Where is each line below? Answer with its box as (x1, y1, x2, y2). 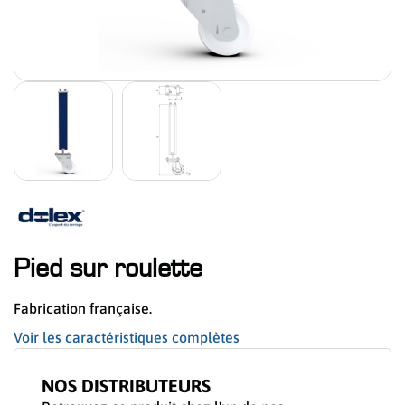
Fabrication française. (14, 300, 152, 317)
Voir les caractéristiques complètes (14, 329, 240, 346)
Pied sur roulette (14, 255, 202, 283)
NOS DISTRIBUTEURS (42, 375, 211, 397)
